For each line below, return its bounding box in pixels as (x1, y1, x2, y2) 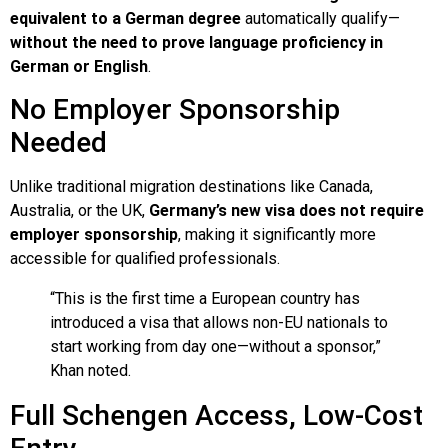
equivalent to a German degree (10, 8, 241, 28)
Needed (10, 126, 107, 160)
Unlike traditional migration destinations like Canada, (10, 177, 373, 197)
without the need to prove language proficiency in (10, 32, 383, 52)
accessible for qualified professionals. (10, 249, 280, 269)
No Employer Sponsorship (10, 93, 340, 127)
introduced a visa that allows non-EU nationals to (50, 313, 388, 333)
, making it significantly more (178, 225, 376, 245)
